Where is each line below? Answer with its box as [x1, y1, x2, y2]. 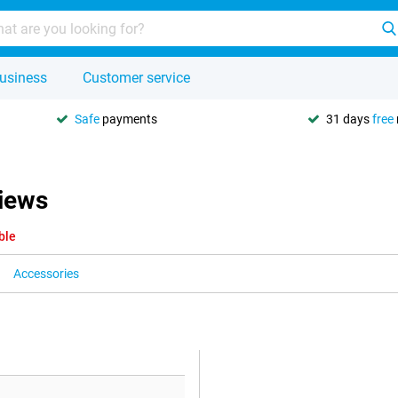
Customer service [83, 69, 190, 86]
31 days [326, 111, 372, 126]
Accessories [13, 267, 79, 281]
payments [99, 111, 157, 126]
